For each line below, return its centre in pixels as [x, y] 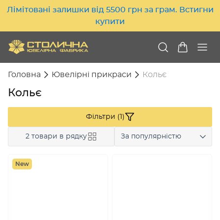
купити [110, 22]
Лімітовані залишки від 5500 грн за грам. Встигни [110, 10]
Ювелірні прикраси [92, 75]
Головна [24, 75]
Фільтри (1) [105, 117]
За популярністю [151, 137]
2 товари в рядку [56, 137]
